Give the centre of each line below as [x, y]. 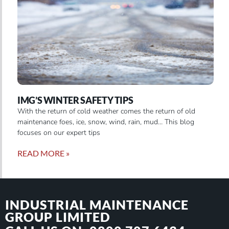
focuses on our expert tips [59, 132]
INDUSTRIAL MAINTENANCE [97, 204]
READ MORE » [43, 153]
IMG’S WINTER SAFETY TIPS [75, 100]
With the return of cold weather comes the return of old [106, 111]
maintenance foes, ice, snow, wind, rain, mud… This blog [106, 122]
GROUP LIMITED [58, 217]
